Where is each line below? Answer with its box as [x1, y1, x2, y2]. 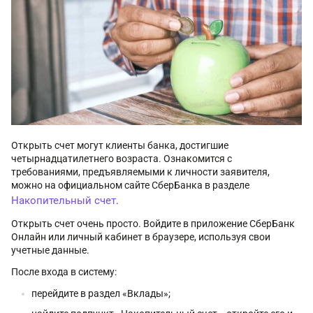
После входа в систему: [11, 265, 117, 277]
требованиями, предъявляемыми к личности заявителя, [11, 166, 270, 177]
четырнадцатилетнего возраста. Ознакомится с [11, 152, 232, 164]
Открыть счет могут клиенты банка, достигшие [11, 139, 228, 151]
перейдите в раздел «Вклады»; [31, 287, 170, 299]
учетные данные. [11, 244, 89, 256]
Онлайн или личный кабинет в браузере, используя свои [11, 231, 270, 242]
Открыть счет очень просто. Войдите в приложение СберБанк [11, 217, 295, 229]
